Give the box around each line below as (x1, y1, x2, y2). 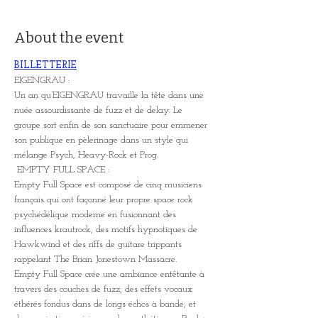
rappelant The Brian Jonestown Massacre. (14, 254, 177, 265)
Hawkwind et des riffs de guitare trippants (14, 239, 185, 250)
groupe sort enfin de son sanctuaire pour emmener (14, 120, 210, 131)
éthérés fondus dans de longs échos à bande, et (14, 299, 199, 309)
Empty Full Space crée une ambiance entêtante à (14, 269, 207, 280)
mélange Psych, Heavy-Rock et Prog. (14, 150, 161, 160)
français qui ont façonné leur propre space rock (14, 194, 196, 205)
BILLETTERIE (14, 60, 77, 71)
